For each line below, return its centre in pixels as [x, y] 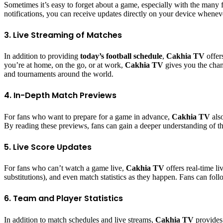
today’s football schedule [121, 56]
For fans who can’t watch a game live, [65, 168]
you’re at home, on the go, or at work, [64, 65]
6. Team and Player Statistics [63, 199]
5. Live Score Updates [48, 147]
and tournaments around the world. [59, 74]
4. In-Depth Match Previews [60, 96]
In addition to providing [42, 56]
